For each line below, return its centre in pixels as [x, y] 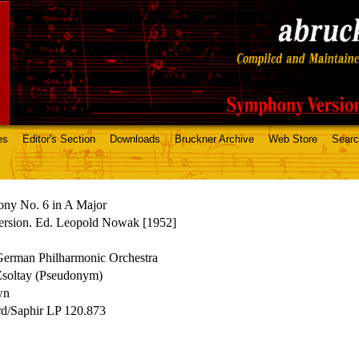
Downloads [135, 139]
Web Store [293, 139]
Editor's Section [59, 139]
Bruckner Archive [214, 139]
